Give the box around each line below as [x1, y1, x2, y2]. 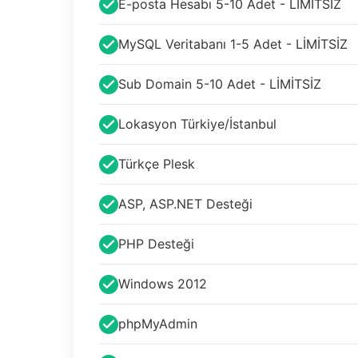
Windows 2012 [118, 276, 207, 292]
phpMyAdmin [118, 316, 197, 332]
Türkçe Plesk [118, 156, 195, 172]
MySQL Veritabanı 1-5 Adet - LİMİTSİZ [118, 36, 348, 52]
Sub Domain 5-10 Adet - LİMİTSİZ [118, 76, 321, 92]
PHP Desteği [118, 236, 194, 252]
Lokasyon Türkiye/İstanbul [118, 116, 276, 132]
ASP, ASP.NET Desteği [118, 196, 253, 212]
